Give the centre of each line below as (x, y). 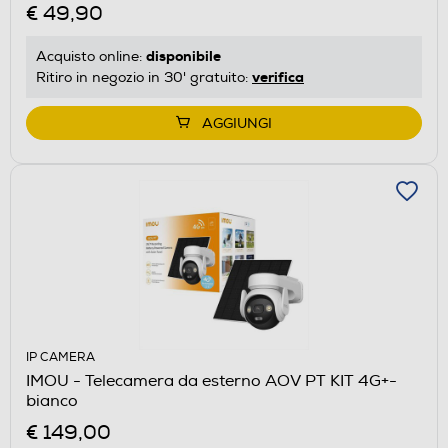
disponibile (183, 55)
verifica (278, 76)
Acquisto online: (91, 56)
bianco (52, 400)
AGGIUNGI (237, 123)
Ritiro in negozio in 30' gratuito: (144, 77)
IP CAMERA (60, 357)
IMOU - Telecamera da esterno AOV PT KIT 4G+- (211, 380)
